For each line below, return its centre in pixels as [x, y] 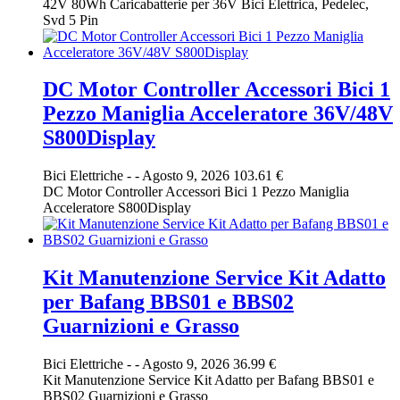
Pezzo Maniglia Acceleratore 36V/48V [218, 114]
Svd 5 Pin [71, 20]
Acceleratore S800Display [117, 208]
